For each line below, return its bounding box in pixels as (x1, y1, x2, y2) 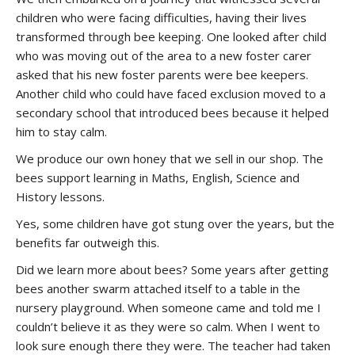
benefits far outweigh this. (16, 235, 159, 250)
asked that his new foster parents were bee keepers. (16, 67, 308, 82)
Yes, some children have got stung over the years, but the (16, 216, 334, 231)
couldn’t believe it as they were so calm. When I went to (16, 319, 320, 334)
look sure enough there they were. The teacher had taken (16, 338, 330, 353)
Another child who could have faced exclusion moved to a (16, 86, 326, 101)
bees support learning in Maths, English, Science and (16, 170, 300, 185)
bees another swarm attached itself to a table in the (16, 281, 300, 296)
